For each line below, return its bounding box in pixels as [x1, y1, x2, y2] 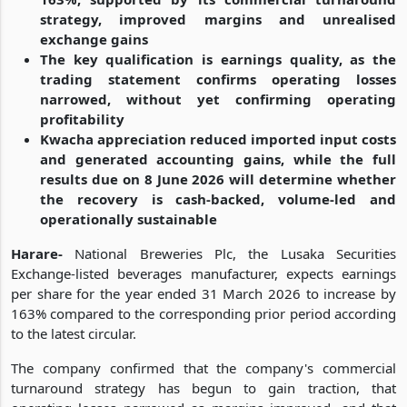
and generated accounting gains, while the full [40, 149, 396, 168]
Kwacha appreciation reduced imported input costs [40, 129, 396, 148]
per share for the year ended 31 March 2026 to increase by [11, 283, 396, 303]
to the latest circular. [11, 323, 136, 342]
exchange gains [40, 29, 148, 48]
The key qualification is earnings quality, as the [40, 49, 396, 68]
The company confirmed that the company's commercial [11, 358, 396, 377]
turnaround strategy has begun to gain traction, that [11, 378, 396, 397]
